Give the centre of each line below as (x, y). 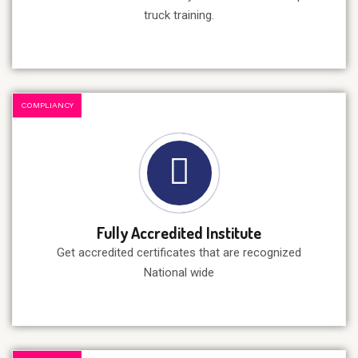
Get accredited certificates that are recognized (179, 253)
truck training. (179, 16)
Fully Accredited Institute (179, 233)
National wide (179, 273)
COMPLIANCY (47, 105)
